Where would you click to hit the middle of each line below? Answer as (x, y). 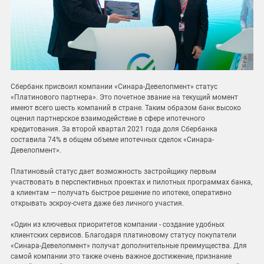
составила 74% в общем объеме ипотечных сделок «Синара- (112, 140)
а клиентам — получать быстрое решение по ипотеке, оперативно (121, 193)
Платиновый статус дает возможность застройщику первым (113, 172)
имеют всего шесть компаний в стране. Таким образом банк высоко (126, 108)
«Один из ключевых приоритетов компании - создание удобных (118, 225)
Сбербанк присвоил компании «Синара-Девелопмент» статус (114, 87)
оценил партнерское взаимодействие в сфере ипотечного (108, 119)
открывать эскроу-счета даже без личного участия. (97, 204)
